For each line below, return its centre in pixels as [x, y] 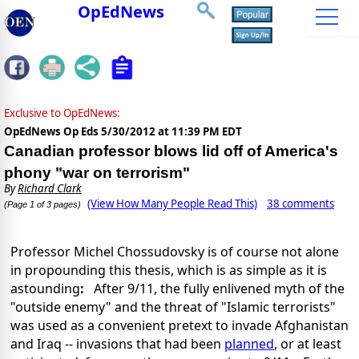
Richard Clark [50, 189]
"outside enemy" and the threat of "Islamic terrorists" [173, 307]
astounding [45, 289]
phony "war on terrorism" [97, 173]
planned [249, 344]
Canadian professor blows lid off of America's [171, 151]
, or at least [308, 344]
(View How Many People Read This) [172, 204]
